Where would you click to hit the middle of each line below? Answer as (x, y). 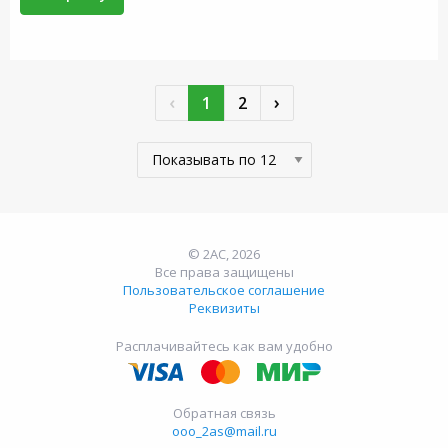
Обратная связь (224, 413)
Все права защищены (224, 272)
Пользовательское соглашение (224, 290)
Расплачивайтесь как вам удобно (224, 346)
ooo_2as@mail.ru (224, 431)
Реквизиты (224, 308)
